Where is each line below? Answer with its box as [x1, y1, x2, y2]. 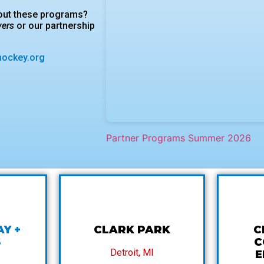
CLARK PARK [93, 223, 170, 236]
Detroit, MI [110, 246, 154, 258]
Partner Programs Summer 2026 [106, 131, 251, 144]
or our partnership [14, 20, 95, 32]
